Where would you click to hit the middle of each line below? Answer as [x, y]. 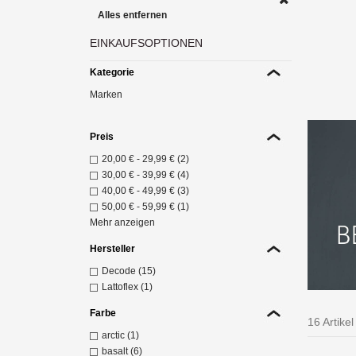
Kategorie [112, 72]
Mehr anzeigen [123, 222]
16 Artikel [331, 321]
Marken [106, 94]
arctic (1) [121, 335]
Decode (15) [129, 271]
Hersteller [113, 248]
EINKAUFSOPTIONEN [147, 43]
